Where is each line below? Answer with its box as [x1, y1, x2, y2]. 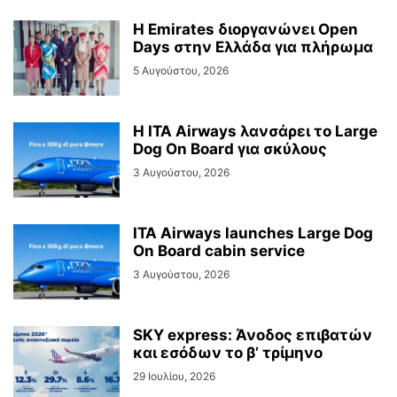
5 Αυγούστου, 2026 [133, 64, 229, 77]
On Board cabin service [133, 242, 305, 260]
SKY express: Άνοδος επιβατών [133, 326, 372, 344]
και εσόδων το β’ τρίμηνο [133, 344, 323, 362]
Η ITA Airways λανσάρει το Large [133, 122, 378, 140]
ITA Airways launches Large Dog [133, 224, 373, 242]
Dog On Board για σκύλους [133, 140, 327, 158]
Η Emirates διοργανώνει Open [133, 20, 358, 38]
